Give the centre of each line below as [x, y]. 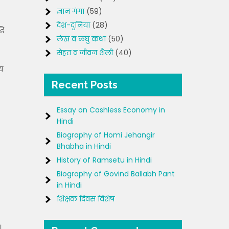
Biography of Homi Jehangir [106, 135]
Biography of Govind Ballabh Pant [116, 174]
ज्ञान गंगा [71, 11]
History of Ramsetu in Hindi [104, 160]
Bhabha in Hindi [84, 146]
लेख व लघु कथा [81, 39]
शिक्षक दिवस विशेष [86, 199]
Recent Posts [85, 85]
